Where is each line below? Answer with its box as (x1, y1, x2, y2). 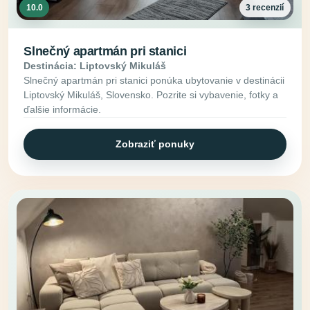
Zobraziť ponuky (116, 138, 194, 149)
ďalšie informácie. (24, 103, 102, 115)
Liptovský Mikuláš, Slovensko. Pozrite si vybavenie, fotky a (24, 89, 279, 100)
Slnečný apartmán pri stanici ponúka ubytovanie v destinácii (24, 74, 285, 86)
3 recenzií (246, 3, 284, 13)
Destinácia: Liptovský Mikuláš (24, 60, 167, 71)
